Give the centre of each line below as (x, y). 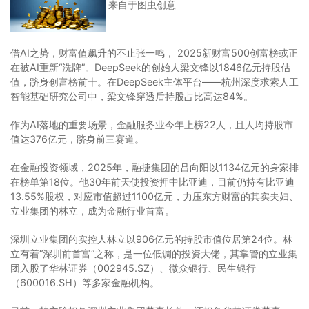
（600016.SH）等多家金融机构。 (85, 282)
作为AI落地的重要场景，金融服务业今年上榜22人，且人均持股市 (152, 124)
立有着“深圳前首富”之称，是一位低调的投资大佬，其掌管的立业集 (154, 253)
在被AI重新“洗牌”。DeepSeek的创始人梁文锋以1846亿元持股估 (150, 67)
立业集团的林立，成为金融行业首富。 (92, 210)
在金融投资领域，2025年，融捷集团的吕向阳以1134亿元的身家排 (154, 167)
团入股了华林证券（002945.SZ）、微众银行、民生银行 (133, 268)
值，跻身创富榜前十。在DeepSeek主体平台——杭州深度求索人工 (154, 81)
